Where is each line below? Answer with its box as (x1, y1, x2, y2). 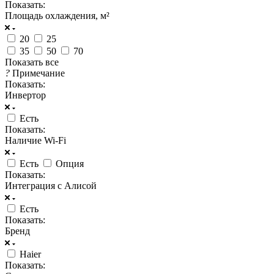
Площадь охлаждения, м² (5, 10, 109, 21)
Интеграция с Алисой (5, 180, 97, 191)
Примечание (12, 67, 65, 78)
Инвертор (5, 89, 46, 100)
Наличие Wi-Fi (5, 135, 66, 146)
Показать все (5, 56, 59, 67)
